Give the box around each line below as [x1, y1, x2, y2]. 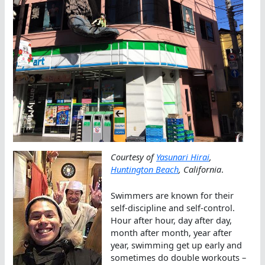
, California [179, 163, 222, 175]
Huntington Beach [111, 163, 179, 175]
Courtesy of [111, 150, 157, 163]
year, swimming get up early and [111, 239, 243, 251]
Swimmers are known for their [111, 189, 234, 202]
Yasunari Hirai [156, 150, 210, 163]
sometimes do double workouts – [111, 251, 247, 264]
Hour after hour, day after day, [111, 214, 232, 227]
